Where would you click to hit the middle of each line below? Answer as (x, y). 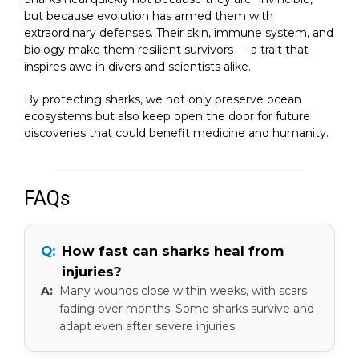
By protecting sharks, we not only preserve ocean (163, 99)
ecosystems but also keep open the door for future (167, 116)
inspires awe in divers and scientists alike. (137, 66)
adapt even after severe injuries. (148, 326)
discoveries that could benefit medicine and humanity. (176, 133)
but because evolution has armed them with (149, 16)
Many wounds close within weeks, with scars (183, 290)
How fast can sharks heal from (173, 250)
